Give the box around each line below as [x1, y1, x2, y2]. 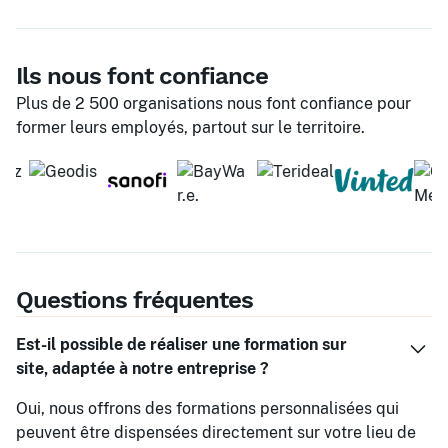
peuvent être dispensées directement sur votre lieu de [16, 423, 416, 442]
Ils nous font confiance [16, 62, 268, 90]
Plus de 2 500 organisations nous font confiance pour [16, 94, 411, 113]
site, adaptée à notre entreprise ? [16, 359, 269, 378]
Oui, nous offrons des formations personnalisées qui [16, 399, 399, 418]
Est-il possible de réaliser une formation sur [16, 335, 347, 354]
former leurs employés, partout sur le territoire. [16, 118, 365, 137]
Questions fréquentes [16, 286, 253, 314]
